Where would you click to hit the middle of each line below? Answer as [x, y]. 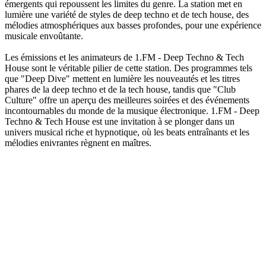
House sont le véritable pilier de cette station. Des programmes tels [129, 68]
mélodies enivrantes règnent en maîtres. [78, 142]
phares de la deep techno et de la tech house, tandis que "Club [120, 89]
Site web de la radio [42, 163]
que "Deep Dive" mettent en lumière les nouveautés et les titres [122, 78]
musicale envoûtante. [44, 36]
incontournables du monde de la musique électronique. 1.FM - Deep [132, 110]
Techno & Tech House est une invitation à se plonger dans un [120, 121]
